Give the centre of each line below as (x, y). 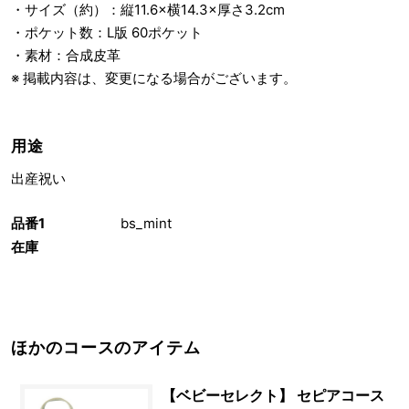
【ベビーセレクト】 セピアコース (273, 395)
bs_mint (146, 223)
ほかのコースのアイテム (106, 348)
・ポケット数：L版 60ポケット (107, 32)
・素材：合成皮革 (66, 55)
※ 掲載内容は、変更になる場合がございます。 (154, 78)
